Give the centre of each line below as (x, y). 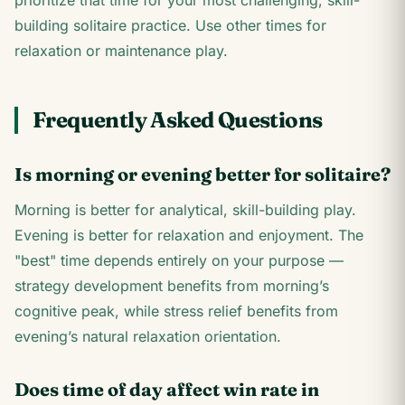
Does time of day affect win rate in (167, 389)
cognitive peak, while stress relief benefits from (176, 311)
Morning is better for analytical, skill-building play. (185, 210)
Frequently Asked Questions (178, 120)
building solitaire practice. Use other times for (170, 25)
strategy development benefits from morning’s (172, 286)
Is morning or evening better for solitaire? (202, 174)
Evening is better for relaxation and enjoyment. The (189, 235)
